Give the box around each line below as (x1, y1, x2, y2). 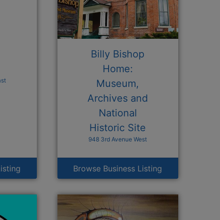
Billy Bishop (91, 48, 145, 60)
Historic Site (89, 122, 146, 134)
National (98, 107, 137, 119)
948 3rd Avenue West (88, 136, 147, 143)
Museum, (96, 78, 139, 89)
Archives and (87, 92, 148, 104)
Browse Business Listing (73, 164, 163, 173)
